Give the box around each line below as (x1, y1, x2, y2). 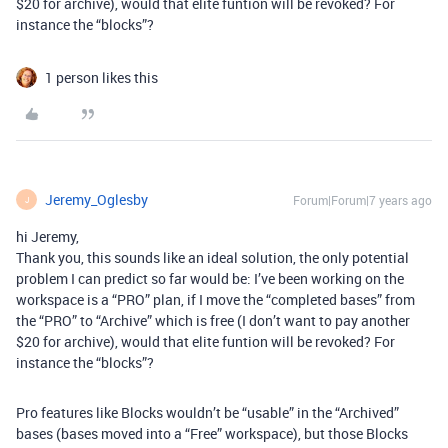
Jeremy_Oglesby (45, 190, 148, 209)
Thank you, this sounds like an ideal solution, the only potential (16, 248, 409, 267)
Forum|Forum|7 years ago (293, 192, 432, 208)
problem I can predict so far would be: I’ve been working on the (16, 269, 404, 288)
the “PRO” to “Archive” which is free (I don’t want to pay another (16, 311, 410, 330)
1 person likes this (45, 68, 158, 87)
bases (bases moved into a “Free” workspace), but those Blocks (16, 424, 408, 443)
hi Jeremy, (16, 227, 79, 246)
